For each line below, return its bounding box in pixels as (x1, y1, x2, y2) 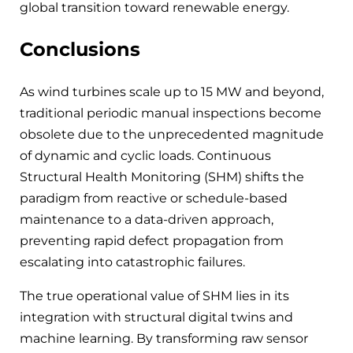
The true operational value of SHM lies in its (20, 288, 289, 303)
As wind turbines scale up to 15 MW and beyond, (20, 84, 324, 99)
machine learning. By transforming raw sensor (20, 330, 308, 346)
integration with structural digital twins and (20, 309, 293, 325)
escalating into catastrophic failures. (20, 254, 245, 269)
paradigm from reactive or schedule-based (20, 190, 288, 206)
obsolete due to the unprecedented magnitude (20, 126, 324, 142)
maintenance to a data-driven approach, (20, 211, 273, 227)
